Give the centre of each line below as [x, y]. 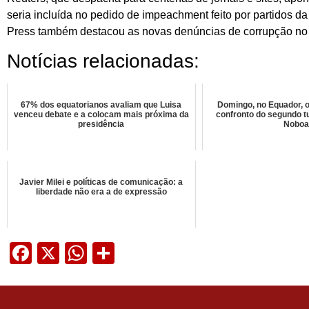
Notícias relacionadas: [103, 61]
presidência [101, 124]
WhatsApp [138, 253]
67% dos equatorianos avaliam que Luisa [101, 105]
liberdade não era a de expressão [101, 192]
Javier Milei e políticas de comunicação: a [101, 182]
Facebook [81, 253]
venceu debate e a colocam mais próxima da [101, 114]
